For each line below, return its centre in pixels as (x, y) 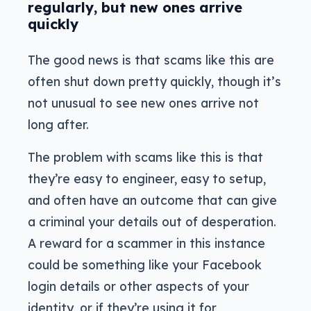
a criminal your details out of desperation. (152, 222)
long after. (58, 125)
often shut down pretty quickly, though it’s (154, 82)
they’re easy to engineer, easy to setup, (147, 179)
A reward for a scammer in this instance (146, 243)
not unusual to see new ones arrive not (143, 103)
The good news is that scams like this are (151, 60)
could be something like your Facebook (145, 265)
